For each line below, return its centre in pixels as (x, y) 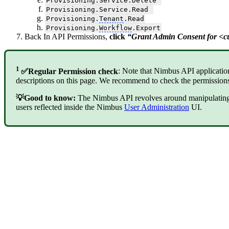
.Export (146, 28)
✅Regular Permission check (70, 71)
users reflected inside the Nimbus (70, 107)
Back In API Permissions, (67, 37)
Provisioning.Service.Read (99, 10)
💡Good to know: (46, 98)
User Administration (157, 107)
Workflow (115, 28)
